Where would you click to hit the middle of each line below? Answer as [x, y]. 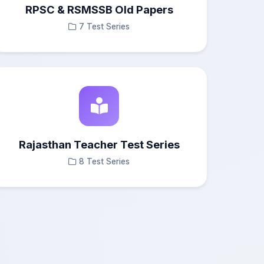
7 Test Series [104, 27]
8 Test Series [104, 161]
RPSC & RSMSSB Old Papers [99, 9]
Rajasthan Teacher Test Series [99, 144]
